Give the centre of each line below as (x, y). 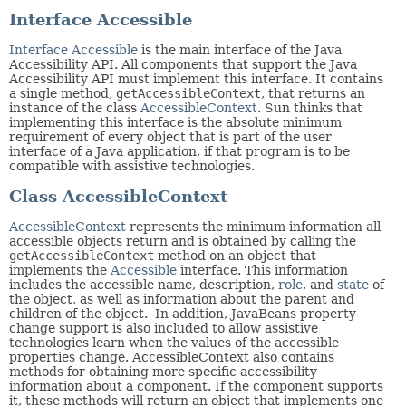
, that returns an (313, 93)
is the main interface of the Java (240, 49)
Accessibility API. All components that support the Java (183, 64)
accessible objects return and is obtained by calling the (183, 241)
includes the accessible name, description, (144, 284)
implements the (60, 270)
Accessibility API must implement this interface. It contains (196, 78)
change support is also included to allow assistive (164, 328)
